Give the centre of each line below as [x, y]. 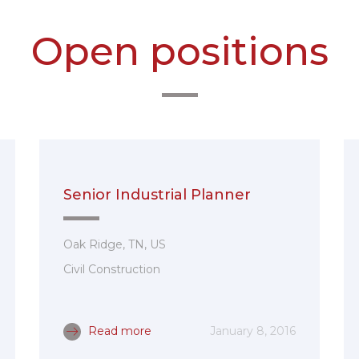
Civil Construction [112, 269]
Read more [118, 331]
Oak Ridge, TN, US [115, 244]
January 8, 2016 [253, 331]
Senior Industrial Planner [157, 195]
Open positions [179, 51]
